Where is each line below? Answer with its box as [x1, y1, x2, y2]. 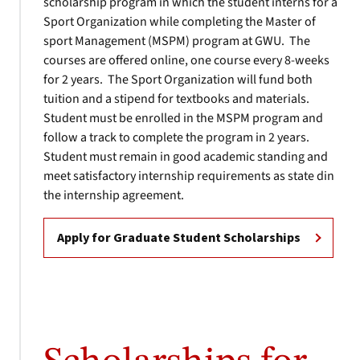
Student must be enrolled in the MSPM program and [43, 109, 323, 127]
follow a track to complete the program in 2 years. [43, 129, 312, 146]
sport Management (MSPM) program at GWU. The [43, 32, 310, 50]
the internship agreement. [43, 186, 186, 204]
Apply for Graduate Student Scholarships [57, 229, 301, 247]
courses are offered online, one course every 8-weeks [43, 51, 329, 69]
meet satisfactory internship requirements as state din [43, 167, 334, 185]
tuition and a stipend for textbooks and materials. [43, 90, 312, 108]
